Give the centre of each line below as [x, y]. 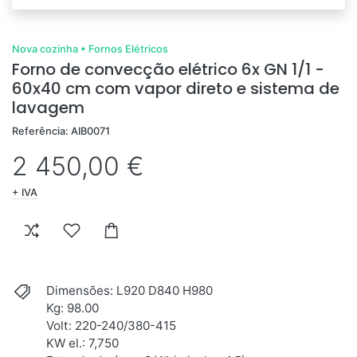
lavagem [48, 108]
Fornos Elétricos [128, 49]
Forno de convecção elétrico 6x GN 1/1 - [168, 69]
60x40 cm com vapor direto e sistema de [176, 88]
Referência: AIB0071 [61, 131]
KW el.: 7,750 [82, 343]
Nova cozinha [45, 49]
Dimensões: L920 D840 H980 [129, 290]
